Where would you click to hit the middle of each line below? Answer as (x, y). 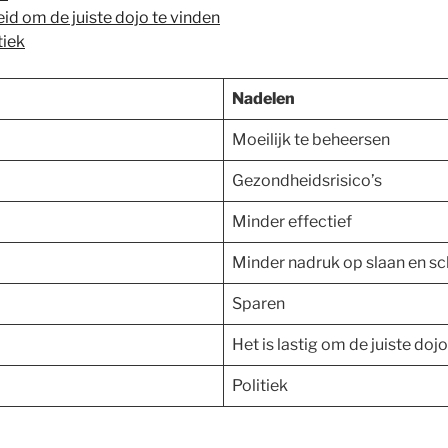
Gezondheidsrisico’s (307, 180)
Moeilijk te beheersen (311, 139)
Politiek (260, 385)
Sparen (258, 303)
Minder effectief (292, 221)
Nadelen (263, 98)
